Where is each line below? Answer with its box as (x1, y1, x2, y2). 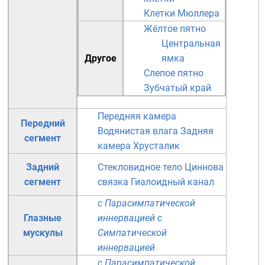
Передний (20, 118, 65, 129)
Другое (85, 53, 117, 64)
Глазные (24, 212, 62, 224)
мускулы (22, 227, 63, 238)
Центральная (161, 38, 221, 49)
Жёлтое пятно (144, 23, 206, 34)
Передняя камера (98, 111, 176, 122)
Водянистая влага (98, 125, 178, 137)
